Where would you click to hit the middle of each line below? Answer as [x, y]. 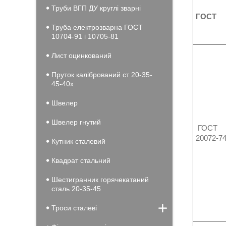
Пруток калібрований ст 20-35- [102, 75]
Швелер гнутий [76, 122]
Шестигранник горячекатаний [100, 180]
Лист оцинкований [81, 55]
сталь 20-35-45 [76, 189]
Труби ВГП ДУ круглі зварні [96, 8]
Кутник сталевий [78, 141]
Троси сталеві [74, 208]
